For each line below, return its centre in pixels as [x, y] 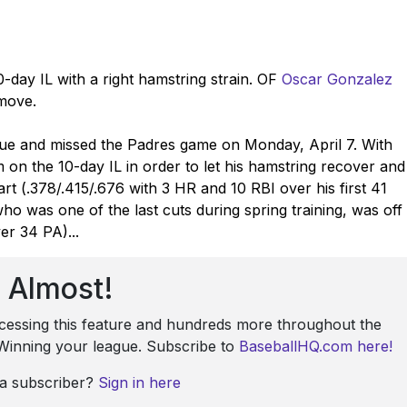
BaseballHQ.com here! [316, 346]
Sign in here [139, 382]
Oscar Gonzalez [337, 79]
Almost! [60, 288]
